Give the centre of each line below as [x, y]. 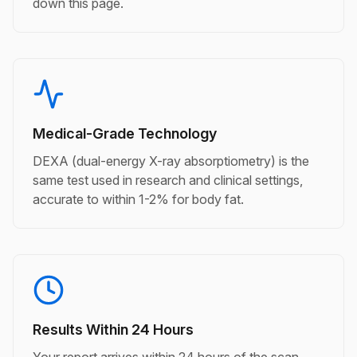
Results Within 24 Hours [113, 330]
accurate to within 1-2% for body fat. [138, 199]
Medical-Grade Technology [125, 133]
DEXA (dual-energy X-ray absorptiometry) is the [171, 161]
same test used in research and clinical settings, [168, 180]
